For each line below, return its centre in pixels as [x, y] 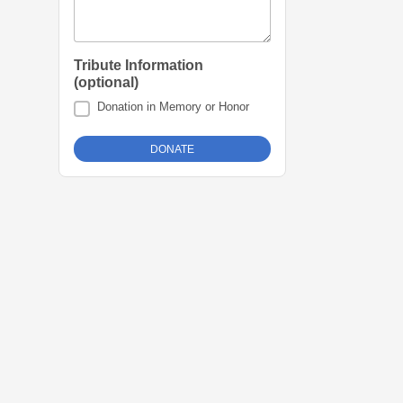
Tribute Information [139, 66]
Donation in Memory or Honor [174, 107]
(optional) [106, 83]
